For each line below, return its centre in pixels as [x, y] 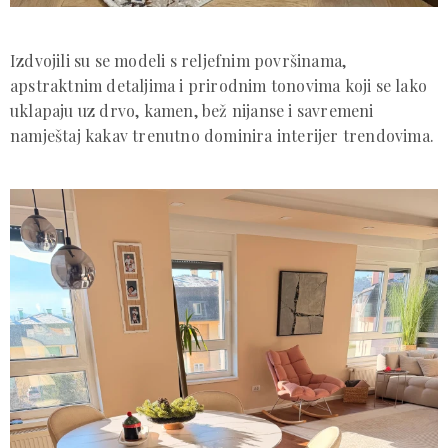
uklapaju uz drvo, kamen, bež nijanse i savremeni [192, 111]
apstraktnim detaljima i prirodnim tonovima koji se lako [219, 86]
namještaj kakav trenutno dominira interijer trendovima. [222, 136]
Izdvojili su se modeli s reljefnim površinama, [178, 61]
